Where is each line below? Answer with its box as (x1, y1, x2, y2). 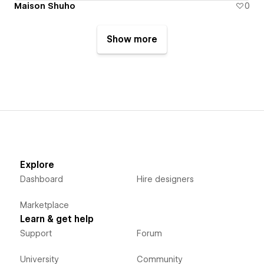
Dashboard (19, 174, 63, 184)
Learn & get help (19, 213, 94, 225)
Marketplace (19, 200, 69, 210)
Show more (107, 34, 157, 45)
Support (19, 228, 52, 238)
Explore (19, 159, 54, 170)
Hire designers (136, 174, 194, 184)
